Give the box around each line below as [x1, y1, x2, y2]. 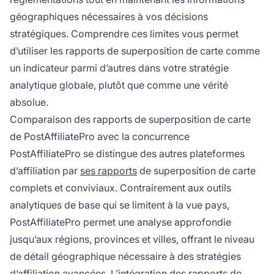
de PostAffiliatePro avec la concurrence [10, 130, 190, 143]
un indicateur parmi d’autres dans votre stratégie [10, 62, 229, 75]
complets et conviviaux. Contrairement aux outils [10, 182, 231, 194]
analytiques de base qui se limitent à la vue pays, [10, 199, 229, 212]
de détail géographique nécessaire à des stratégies [10, 250, 241, 263]
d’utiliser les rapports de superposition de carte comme [10, 45, 260, 57]
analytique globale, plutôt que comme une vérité [10, 79, 228, 92]
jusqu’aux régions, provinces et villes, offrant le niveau [10, 233, 254, 246]
